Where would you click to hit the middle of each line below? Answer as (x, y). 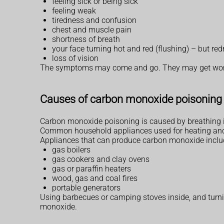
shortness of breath (86, 39)
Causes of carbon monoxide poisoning (131, 99)
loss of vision (75, 58)
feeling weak (74, 10)
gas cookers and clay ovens (101, 159)
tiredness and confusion (94, 20)
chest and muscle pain (92, 29)
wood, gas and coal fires (95, 178)
